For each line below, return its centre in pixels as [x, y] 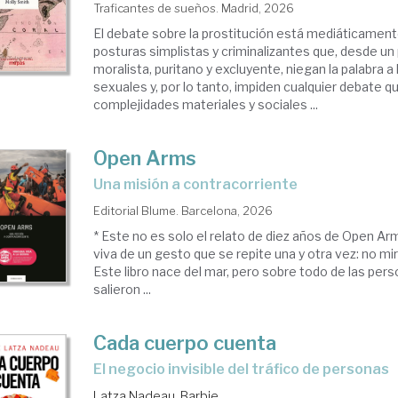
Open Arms [145, 158]
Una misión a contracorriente [201, 184]
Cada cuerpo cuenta [185, 343]
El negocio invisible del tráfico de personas [246, 369]
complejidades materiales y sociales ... [206, 104]
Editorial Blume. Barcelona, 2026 [183, 211]
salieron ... [123, 289]
